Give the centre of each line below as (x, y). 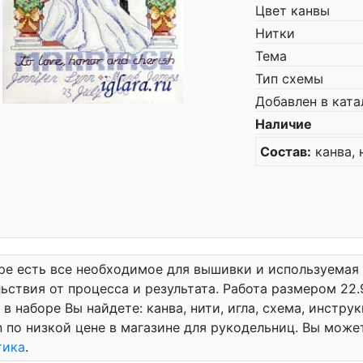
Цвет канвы (293, 11)
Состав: (286, 152)
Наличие (284, 124)
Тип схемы (289, 79)
